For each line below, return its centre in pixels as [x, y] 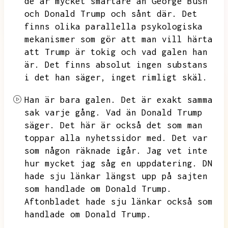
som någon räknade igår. [83, 151]
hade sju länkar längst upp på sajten [116, 176]
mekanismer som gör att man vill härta [119, 39]
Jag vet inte [177, 151]
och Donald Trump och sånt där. [101, 14]
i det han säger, [65, 77]
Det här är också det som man [131, 125]
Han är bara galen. [70, 100]
